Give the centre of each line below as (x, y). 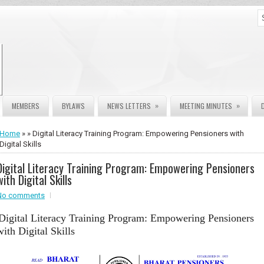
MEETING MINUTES (206, 106)
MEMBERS (26, 106)
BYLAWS (73, 106)
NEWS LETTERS (129, 106)
